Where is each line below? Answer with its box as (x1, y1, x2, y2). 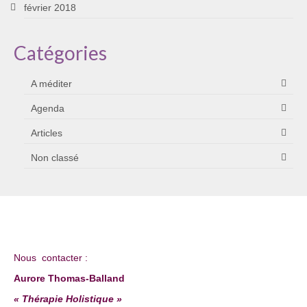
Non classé (31, 151, 79, 163)
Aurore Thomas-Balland (14, 272, 125, 284)
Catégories (14, 40, 107, 64)
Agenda (31, 102, 64, 114)
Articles (31, 127, 62, 138)
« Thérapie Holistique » (14, 293, 122, 304)
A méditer (31, 77, 72, 89)
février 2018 (24, 1, 76, 13)
